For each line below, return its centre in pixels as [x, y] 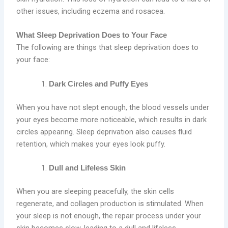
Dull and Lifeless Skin [88, 168]
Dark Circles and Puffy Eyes [99, 84]
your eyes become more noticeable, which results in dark [112, 119]
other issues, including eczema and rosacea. [91, 11]
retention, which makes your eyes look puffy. [92, 144]
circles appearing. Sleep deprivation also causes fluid [104, 132]
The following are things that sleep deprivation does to [108, 48]
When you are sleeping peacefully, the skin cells [95, 191]
